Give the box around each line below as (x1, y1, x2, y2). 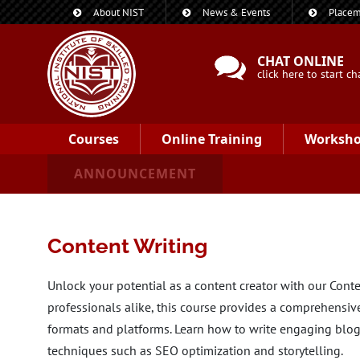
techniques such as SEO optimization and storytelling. (47, 342, 343, 358)
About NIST (93, 6, 144, 19)
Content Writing (47, 234, 207, 258)
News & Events (202, 6, 270, 19)
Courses (68, 130, 119, 148)
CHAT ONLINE (257, 52, 345, 70)
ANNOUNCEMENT (74, 165, 196, 182)
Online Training (162, 130, 262, 148)
